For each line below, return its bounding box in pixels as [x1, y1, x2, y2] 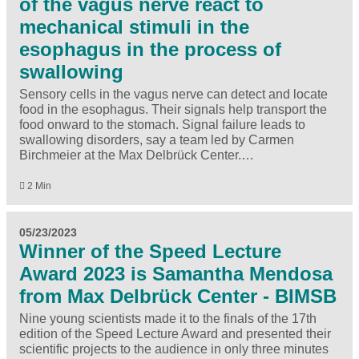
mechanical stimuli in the [19, 16, 249, 38]
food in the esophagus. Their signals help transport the [19, 103, 327, 117]
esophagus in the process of [19, 38, 281, 61]
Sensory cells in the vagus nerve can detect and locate [19, 87, 328, 102]
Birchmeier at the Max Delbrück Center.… [19, 148, 254, 163]
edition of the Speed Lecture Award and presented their [19, 326, 331, 341]
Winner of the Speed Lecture [19, 240, 281, 262]
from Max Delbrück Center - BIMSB [19, 284, 337, 307]
